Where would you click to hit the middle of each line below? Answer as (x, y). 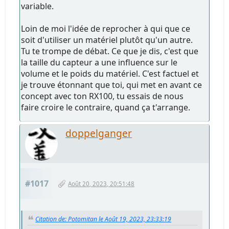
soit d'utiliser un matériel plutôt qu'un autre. (107, 40)
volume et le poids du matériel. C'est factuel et (110, 73)
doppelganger (99, 133)
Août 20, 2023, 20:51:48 (101, 184)
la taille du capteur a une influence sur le (99, 62)
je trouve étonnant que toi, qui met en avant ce (112, 85)
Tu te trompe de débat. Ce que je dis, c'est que (110, 51)
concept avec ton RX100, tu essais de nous (102, 96)
